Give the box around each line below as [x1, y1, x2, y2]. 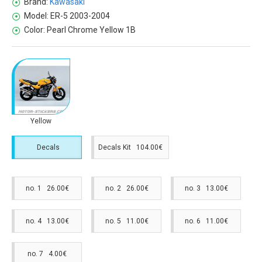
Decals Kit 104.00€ [98, 143, 164, 151]
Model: [24, 11, 49, 21]
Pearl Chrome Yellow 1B [47, 25, 136, 35]
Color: [24, 25, 45, 35]
